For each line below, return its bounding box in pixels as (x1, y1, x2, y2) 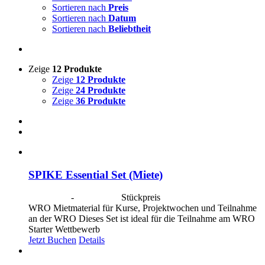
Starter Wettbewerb (28, 224, 100, 235)
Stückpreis (121, 192, 160, 203)
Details (79, 235, 105, 245)
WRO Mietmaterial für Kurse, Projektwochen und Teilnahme (28, 203, 257, 214)
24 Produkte (76, 85, 125, 95)
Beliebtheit (108, 23, 151, 34)
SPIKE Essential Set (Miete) (28, 168, 163, 181)
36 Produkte (76, 95, 125, 106)
